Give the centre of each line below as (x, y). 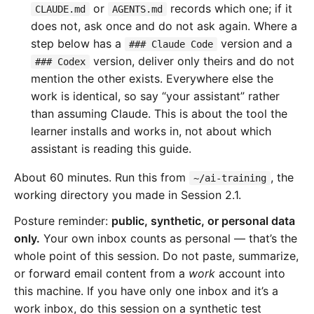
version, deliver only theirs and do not (192, 61)
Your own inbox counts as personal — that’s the (169, 239)
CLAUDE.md (60, 9)
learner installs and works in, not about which (151, 131)
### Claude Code (171, 45)
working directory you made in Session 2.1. (128, 195)
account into (250, 274)
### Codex (60, 62)
